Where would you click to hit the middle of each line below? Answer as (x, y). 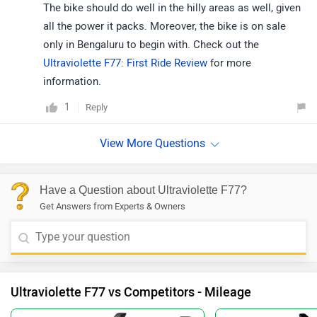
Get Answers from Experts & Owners (113, 207)
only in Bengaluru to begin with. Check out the (151, 45)
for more (229, 63)
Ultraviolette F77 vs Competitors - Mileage (131, 293)
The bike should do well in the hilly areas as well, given (172, 8)
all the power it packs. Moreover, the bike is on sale (165, 27)
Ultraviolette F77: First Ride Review (125, 63)
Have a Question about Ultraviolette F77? (143, 190)
